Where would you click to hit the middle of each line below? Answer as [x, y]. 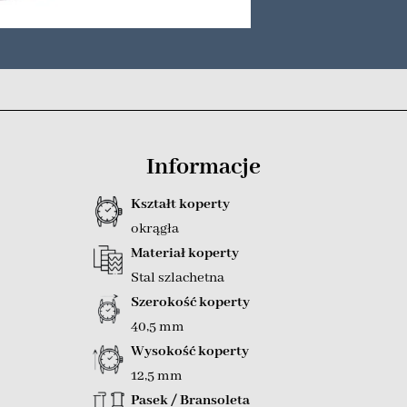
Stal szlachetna [177, 278]
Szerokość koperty [190, 302]
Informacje [203, 167]
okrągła [154, 228]
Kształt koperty [180, 204]
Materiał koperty [184, 253]
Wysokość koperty [189, 351]
